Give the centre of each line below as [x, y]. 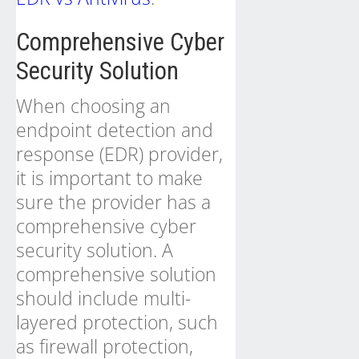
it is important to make [109, 178]
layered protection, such [117, 322]
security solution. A [95, 250]
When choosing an [93, 106]
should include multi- [103, 298]
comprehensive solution [116, 274]
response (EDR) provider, [119, 154]
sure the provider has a [113, 202]
